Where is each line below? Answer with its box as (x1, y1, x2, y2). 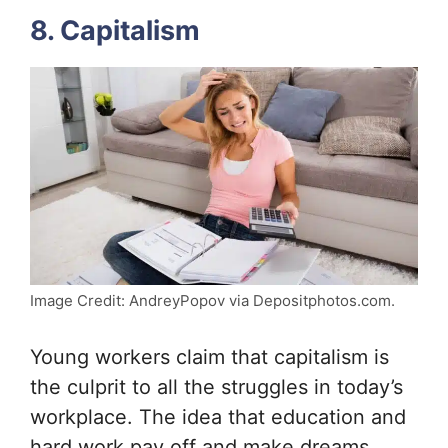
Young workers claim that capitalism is (30, 345, 389, 370)
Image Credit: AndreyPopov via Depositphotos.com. (30, 291, 395, 311)
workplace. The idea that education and (30, 405, 406, 430)
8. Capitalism (30, 13, 200, 47)
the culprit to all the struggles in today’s (30, 375, 403, 400)
